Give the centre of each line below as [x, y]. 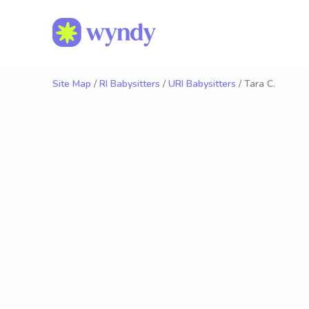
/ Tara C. [256, 84]
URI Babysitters [202, 84]
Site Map [72, 84]
